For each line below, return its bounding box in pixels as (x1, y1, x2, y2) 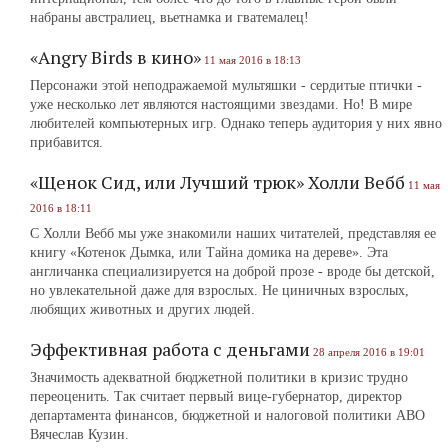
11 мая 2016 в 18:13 (204, 54, 301, 66)
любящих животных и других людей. (30, 302, 255, 317)
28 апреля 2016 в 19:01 (313, 346, 425, 358)
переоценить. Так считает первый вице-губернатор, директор (30, 389, 402, 404)
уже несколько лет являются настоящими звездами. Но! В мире (30, 97, 412, 112)
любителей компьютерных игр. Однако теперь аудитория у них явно (30, 116, 442, 131)
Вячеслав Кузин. (30, 427, 129, 442)
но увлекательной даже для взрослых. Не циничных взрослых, (30, 283, 409, 298)
